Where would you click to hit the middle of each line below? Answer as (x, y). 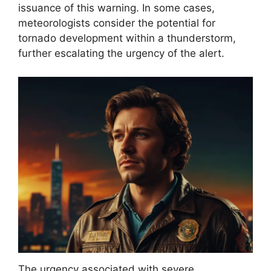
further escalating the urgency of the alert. (121, 54)
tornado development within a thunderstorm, (127, 38)
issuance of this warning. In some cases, (116, 8)
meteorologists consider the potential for (117, 23)
